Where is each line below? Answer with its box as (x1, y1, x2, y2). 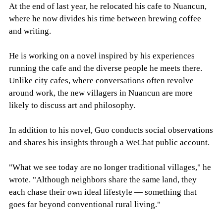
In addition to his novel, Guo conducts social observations (8, 125, 213, 135)
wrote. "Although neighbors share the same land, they (8, 175, 197, 185)
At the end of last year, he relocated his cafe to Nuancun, (8, 1, 207, 11)
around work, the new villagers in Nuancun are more (8, 88, 193, 98)
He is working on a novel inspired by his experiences (8, 51, 195, 61)
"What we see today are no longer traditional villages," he (8, 163, 211, 172)
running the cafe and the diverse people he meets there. (8, 63, 202, 73)
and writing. (8, 26, 51, 36)
